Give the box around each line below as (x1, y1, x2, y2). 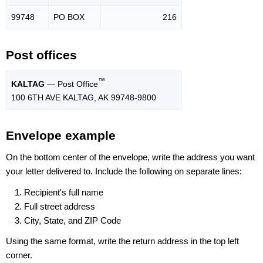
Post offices (6, 48, 77, 62)
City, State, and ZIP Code (24, 215, 121, 225)
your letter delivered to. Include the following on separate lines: (6, 166, 242, 177)
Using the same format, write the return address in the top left (6, 235, 239, 246)
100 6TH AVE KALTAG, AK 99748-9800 (11, 92, 156, 102)
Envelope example (6, 128, 116, 142)
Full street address (24, 201, 95, 211)
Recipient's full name (24, 187, 103, 197)
